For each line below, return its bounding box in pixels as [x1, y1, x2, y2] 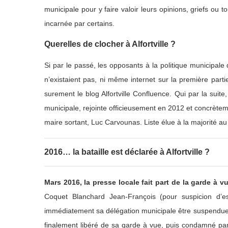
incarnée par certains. [44, 19, 115, 27]
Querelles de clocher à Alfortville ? [44, 39, 176, 48]
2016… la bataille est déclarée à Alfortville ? [44, 147, 210, 156]
